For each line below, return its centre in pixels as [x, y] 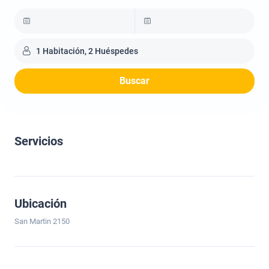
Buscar [134, 81]
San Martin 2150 [42, 221]
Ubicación [41, 204]
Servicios [39, 141]
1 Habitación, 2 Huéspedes [87, 51]
